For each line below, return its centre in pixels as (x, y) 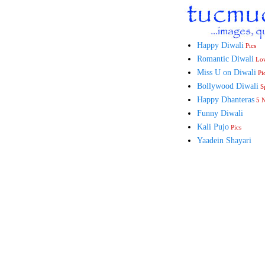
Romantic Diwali (226, 59)
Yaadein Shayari (224, 141)
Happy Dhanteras (226, 100)
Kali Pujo (213, 127)
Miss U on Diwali (227, 73)
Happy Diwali (221, 46)
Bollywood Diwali (228, 86)
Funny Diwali (220, 114)
